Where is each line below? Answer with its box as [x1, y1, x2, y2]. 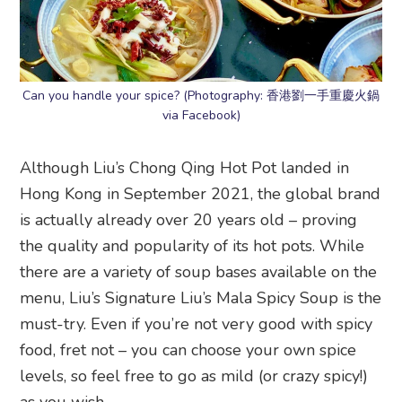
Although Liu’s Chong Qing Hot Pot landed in [20, 157, 350, 179]
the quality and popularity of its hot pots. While [20, 235, 365, 258]
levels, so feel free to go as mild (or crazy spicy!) [20, 365, 369, 388]
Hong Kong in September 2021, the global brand [20, 183, 381, 205]
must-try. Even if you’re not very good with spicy [20, 313, 373, 336]
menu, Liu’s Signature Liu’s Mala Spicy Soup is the [20, 287, 382, 310]
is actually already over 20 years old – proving [20, 209, 358, 232]
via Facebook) [162, 107, 240, 125]
